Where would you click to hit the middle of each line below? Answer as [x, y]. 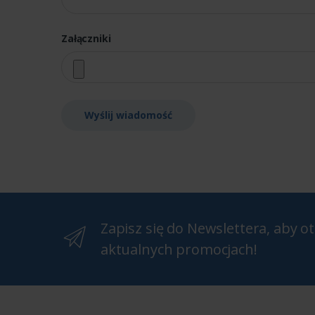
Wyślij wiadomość [128, 115]
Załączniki [86, 39]
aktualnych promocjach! [179, 250]
